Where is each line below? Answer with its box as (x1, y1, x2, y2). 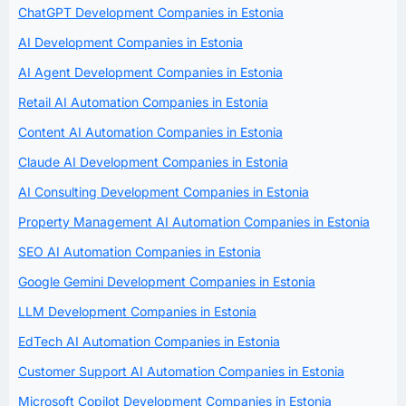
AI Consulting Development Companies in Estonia (18, 183, 309, 199)
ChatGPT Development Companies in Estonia (18, 4, 284, 20)
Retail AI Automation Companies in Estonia (18, 93, 268, 110)
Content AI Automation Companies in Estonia (18, 123, 283, 140)
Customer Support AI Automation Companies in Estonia (18, 362, 344, 379)
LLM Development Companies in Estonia (18, 303, 256, 319)
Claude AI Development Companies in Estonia (18, 153, 288, 169)
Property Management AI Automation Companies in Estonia (18, 213, 370, 229)
